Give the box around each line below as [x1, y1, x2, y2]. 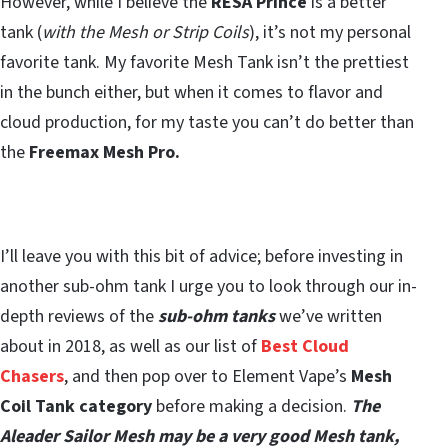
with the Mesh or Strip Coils [42, 20, 249, 46]
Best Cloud [261, 334, 349, 360]
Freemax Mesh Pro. [29, 140, 184, 166]
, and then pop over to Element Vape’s [64, 364, 351, 390]
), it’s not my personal [249, 20, 411, 46]
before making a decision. [152, 394, 351, 420]
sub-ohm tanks [158, 304, 275, 330]
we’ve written [275, 304, 382, 330]
